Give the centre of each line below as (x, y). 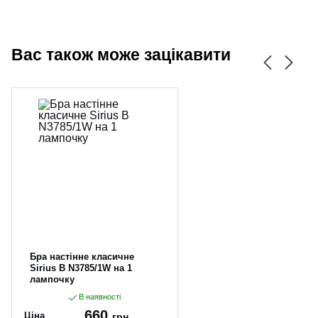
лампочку (52, 280)
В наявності (99, 297)
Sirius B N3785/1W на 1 (81, 268)
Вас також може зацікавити (121, 55)
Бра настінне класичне (82, 257)
